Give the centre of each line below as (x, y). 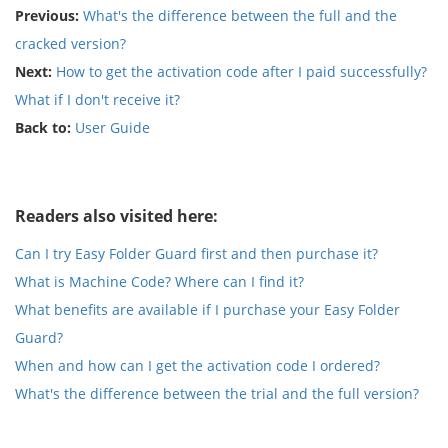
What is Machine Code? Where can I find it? (159, 281)
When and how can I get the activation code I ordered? (197, 365)
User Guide (112, 127)
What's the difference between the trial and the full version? (217, 393)
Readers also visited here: (116, 216)
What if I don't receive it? (97, 99)
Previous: (49, 15)
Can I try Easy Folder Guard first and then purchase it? (196, 253)
